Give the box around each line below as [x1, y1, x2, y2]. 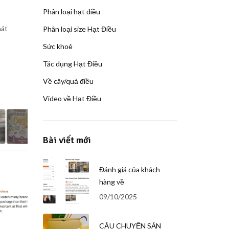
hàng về [99, 177, 124, 186]
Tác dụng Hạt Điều [42, 59, 102, 68]
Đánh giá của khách [99, 165, 160, 174]
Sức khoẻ [42, 42, 73, 51]
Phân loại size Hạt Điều [42, 25, 116, 33]
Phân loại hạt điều [42, 7, 100, 16]
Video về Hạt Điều [42, 94, 101, 103]
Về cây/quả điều [42, 77, 94, 85]
